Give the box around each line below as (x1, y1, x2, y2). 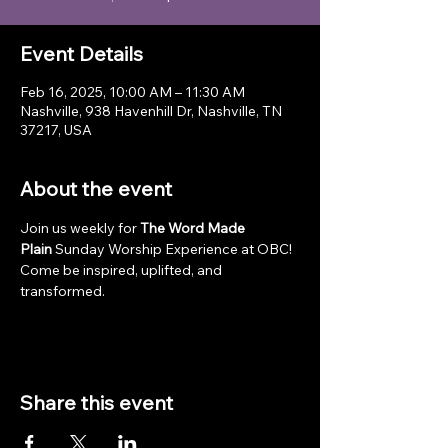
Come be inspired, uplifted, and (20, 261, 225, 279)
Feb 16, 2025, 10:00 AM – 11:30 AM (20, 83, 245, 101)
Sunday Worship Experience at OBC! (52, 240, 295, 258)
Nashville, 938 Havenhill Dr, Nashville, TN (20, 102, 282, 120)
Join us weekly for (20, 219, 140, 237)
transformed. (20, 282, 105, 300)
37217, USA (20, 121, 92, 139)
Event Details (20, 41, 143, 66)
